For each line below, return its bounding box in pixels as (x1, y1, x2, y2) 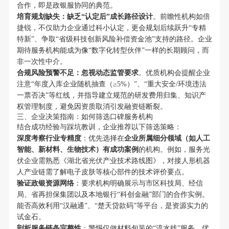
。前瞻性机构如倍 (152, 13, 210, 21)
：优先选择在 (81, 134, 124, 143)
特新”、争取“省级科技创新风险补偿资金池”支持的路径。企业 (16, 35, 212, 43)
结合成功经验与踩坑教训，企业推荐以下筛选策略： (16, 123, 181, 131)
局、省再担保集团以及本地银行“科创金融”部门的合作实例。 (16, 191, 209, 199)
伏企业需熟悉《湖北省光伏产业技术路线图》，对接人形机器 (16, 157, 210, 165)
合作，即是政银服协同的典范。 (16, 2, 117, 10)
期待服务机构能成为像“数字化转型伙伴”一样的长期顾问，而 (16, 47, 209, 55)
